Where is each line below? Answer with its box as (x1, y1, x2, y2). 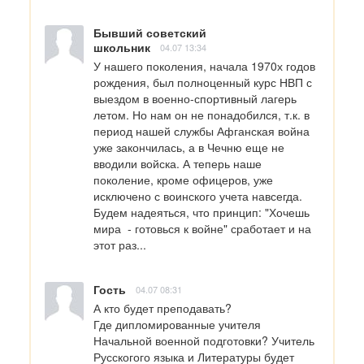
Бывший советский (93, 24, 206, 41)
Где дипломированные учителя (93, 316, 261, 333)
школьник (93, 39, 150, 56)
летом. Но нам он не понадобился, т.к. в (93, 106, 310, 123)
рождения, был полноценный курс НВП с (93, 74, 312, 91)
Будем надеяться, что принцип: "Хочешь (93, 204, 310, 221)
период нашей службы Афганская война (93, 123, 310, 140)
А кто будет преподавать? (93, 300, 232, 317)
